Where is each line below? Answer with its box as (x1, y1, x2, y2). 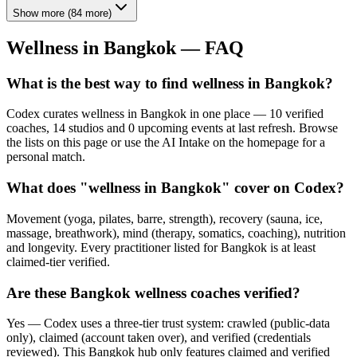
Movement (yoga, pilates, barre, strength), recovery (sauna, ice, (6, 211, 323, 226)
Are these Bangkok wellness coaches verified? (6, 284, 300, 301)
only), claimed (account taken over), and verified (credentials (6, 331, 311, 345)
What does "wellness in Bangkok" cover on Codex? (6, 179, 344, 197)
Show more (13, 6, 65, 19)
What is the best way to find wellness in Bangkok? (6, 74, 333, 92)
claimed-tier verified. (6, 254, 110, 269)
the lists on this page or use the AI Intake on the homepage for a (6, 135, 325, 150)
